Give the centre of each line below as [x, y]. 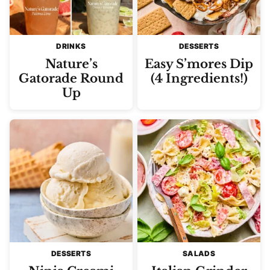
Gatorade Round [71, 78]
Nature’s [71, 64]
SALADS [199, 253]
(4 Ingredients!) [199, 78]
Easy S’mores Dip [199, 64]
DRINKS [71, 46]
